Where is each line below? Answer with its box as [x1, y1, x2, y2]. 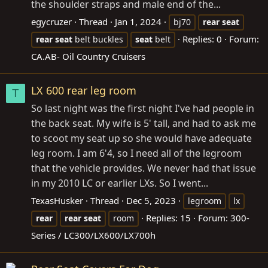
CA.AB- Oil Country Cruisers [31, 50, 145, 62]
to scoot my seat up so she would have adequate [31, 131, 252, 145]
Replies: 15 [146, 211, 191, 224]
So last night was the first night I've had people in [31, 101, 254, 115]
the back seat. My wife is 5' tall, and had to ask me [31, 116, 256, 130]
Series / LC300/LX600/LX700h [31, 229, 156, 241]
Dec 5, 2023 [126, 194, 176, 206]
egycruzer [31, 15, 72, 28]
